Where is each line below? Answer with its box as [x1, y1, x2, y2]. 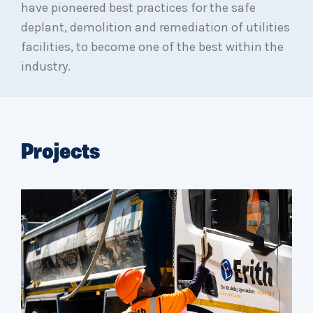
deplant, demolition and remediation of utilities [21, 20, 290, 35]
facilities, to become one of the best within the [21, 39, 284, 54]
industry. [21, 59, 71, 74]
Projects [21, 142, 100, 164]
